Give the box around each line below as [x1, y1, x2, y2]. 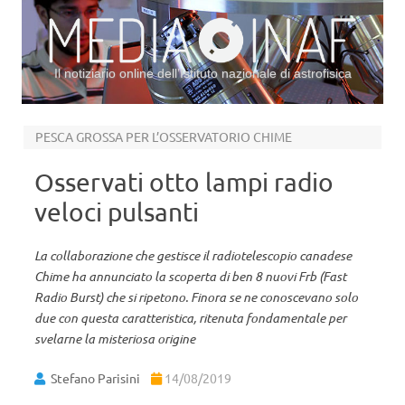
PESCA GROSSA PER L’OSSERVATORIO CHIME [34, 128, 292, 145]
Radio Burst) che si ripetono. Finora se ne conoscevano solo [34, 288, 358, 306]
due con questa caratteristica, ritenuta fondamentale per [34, 309, 346, 326]
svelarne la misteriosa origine [34, 330, 195, 347]
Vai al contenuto [202, 102, 297, 118]
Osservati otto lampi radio [34, 167, 334, 197]
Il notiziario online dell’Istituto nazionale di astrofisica [53, 66, 352, 80]
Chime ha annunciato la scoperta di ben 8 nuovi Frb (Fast [34, 268, 346, 285]
